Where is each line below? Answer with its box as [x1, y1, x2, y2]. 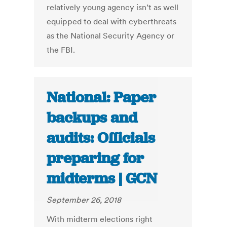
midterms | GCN [47, 169, 158, 188]
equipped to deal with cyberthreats [47, 16, 177, 27]
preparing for [47, 148, 144, 168]
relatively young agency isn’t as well [47, 2, 179, 13]
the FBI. [47, 45, 75, 55]
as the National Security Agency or [47, 30, 175, 41]
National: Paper [47, 88, 157, 107]
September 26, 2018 [47, 195, 122, 205]
